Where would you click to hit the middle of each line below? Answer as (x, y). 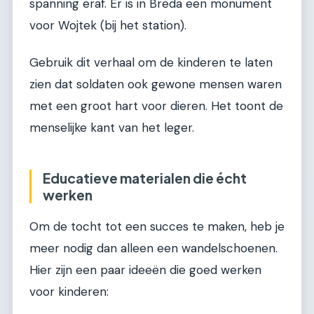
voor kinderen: (69, 291)
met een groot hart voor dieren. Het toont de (156, 106)
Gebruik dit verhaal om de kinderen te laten (151, 63)
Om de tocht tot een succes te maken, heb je (157, 226)
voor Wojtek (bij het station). (108, 25)
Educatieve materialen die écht (145, 178)
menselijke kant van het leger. (112, 128)
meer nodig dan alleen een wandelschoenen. (153, 248)
